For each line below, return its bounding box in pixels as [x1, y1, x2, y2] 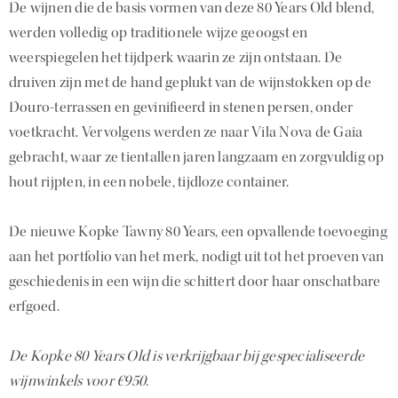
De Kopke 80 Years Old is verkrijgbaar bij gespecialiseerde [9, 346, 365, 365]
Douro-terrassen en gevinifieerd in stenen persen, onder [9, 97, 354, 116]
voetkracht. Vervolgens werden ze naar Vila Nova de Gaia [9, 122, 363, 141]
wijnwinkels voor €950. [9, 370, 149, 390]
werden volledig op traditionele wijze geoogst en [9, 22, 308, 42]
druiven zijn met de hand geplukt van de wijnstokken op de [9, 72, 371, 92]
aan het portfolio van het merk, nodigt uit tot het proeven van [9, 246, 385, 266]
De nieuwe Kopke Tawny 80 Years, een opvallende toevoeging [9, 221, 387, 241]
